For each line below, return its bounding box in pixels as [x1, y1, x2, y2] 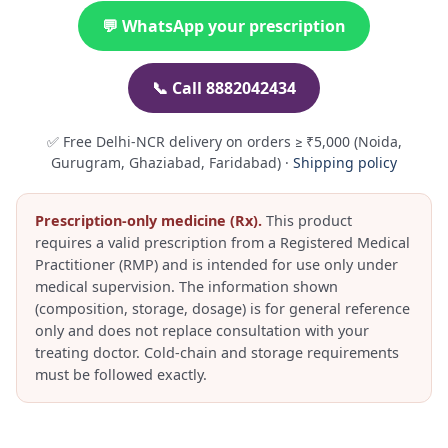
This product [262, 211, 353, 231]
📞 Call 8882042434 [152, 77, 296, 100]
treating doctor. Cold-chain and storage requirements [35, 343, 400, 363]
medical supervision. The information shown [35, 277, 339, 297]
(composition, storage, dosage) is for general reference [35, 299, 411, 319]
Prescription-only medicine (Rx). [35, 211, 263, 231]
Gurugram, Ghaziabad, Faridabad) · [51, 153, 293, 173]
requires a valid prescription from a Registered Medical [35, 233, 411, 253]
